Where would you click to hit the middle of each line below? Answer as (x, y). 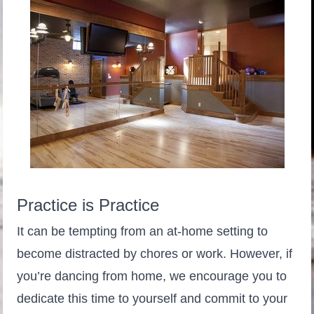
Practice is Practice (88, 205)
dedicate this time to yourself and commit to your (152, 299)
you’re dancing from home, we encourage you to (152, 276)
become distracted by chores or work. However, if (155, 254)
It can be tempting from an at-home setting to (142, 231)
